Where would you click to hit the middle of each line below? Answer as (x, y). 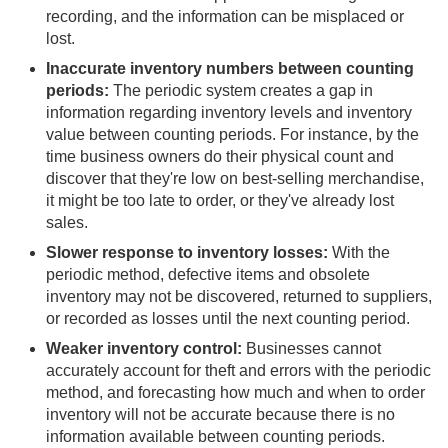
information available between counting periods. (215, 437)
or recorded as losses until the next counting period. (228, 319)
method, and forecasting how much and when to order (235, 393)
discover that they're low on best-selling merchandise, (235, 179)
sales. (67, 223)
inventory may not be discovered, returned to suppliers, (239, 297)
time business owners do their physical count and (220, 157)
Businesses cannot (311, 349)
